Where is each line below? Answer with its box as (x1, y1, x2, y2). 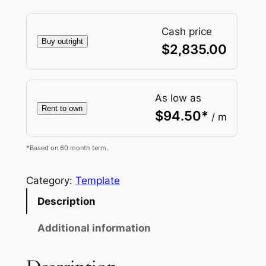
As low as (155, 92, 202, 104)
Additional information (37, 221, 151, 234)
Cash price (161, 25, 213, 37)
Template (75, 175, 120, 187)
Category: (26, 175, 75, 187)
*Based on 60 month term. (26, 143, 108, 152)
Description (37, 195, 96, 207)
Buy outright (41, 37, 83, 46)
